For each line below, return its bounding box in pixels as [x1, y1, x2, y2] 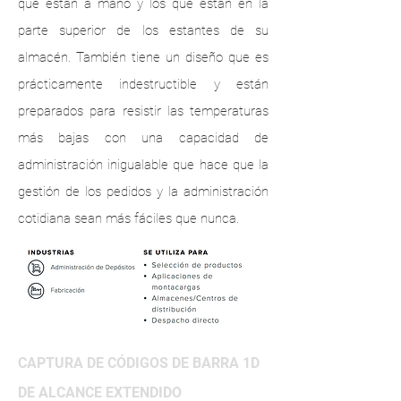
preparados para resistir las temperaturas [18, 103, 269, 119]
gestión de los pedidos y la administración [18, 183, 269, 200]
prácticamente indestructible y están [18, 76, 269, 92]
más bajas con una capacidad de [18, 130, 269, 146]
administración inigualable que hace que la [18, 157, 269, 173]
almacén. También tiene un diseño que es [18, 49, 269, 65]
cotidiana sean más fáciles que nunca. [18, 210, 239, 226]
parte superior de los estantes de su [18, 22, 269, 38]
